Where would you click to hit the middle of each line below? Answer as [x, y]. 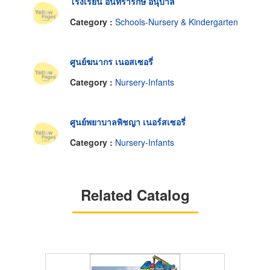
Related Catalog [135, 194]
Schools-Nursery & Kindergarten [177, 21]
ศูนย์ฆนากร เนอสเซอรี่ [111, 62]
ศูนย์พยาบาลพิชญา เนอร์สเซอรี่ [128, 122]
